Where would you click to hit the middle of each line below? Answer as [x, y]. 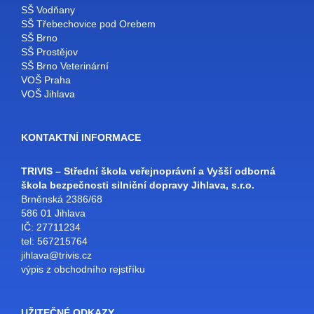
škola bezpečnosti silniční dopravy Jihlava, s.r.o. [138, 185]
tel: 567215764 [54, 241]
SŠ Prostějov [49, 52]
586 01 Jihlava [53, 213]
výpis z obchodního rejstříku [83, 269]
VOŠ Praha [46, 80]
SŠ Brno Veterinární [65, 66]
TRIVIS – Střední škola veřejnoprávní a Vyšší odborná [148, 171]
